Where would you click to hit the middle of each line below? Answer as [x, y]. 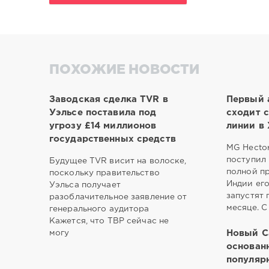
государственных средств [113, 139]
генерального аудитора [99, 209]
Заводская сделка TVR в [109, 99]
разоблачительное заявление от [118, 197]
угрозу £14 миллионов [103, 125]
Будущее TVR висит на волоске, [118, 161]
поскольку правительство [104, 173]
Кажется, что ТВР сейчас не [109, 221]
